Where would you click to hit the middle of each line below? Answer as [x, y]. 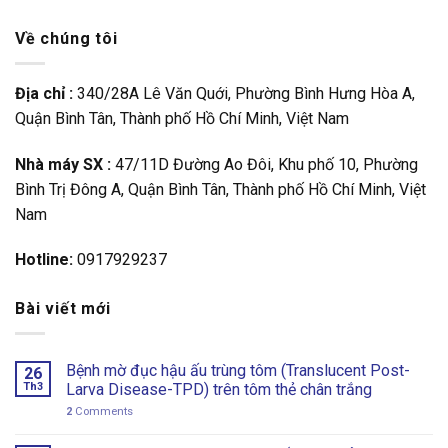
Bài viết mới [63, 309]
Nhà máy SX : [63, 164]
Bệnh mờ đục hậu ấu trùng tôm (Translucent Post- [238, 370]
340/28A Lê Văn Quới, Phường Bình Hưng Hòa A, [244, 93]
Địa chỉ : [44, 93]
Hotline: [44, 260]
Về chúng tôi [66, 39]
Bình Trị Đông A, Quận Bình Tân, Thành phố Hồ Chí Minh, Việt [220, 189]
